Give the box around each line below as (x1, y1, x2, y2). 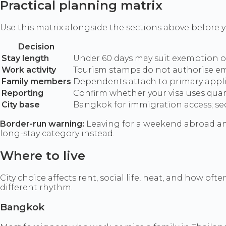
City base (2, 99, 40, 109)
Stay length (2, 53, 49, 63)
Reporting (2, 88, 43, 98)
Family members (2, 76, 71, 86)
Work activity (2, 65, 56, 75)
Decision (18, 41, 54, 51)
